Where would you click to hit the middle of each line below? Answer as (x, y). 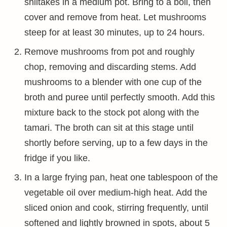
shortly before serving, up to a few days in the (116, 143)
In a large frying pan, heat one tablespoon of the (121, 177)
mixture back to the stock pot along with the (112, 112)
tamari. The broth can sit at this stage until (109, 128)
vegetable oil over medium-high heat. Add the (116, 193)
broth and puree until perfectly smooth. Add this (120, 97)
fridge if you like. (57, 158)
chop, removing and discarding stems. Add (110, 67)
